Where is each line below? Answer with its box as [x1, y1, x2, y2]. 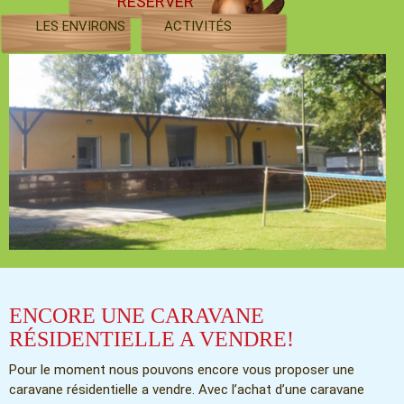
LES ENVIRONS [36, 18, 125, 34]
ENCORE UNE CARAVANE [9, 304, 264, 328]
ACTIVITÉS [164, 18, 232, 34]
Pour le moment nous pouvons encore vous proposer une [9, 362, 354, 379]
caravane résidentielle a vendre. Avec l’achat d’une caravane [9, 381, 364, 399]
